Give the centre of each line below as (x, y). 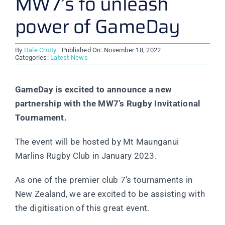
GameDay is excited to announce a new (93, 90)
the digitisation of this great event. (82, 208)
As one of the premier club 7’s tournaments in (104, 180)
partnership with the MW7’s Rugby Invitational (108, 104)
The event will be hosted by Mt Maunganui (97, 142)
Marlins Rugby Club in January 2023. (86, 156)
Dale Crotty (40, 50)
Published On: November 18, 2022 (111, 50)
